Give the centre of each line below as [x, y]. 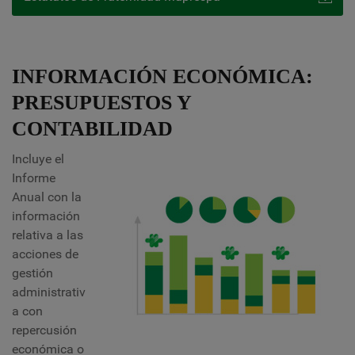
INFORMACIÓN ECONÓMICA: [162, 76]
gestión [32, 273]
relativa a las [48, 235]
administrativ [49, 292]
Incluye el [38, 159]
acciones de [45, 254]
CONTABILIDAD [92, 129]
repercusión [44, 330]
